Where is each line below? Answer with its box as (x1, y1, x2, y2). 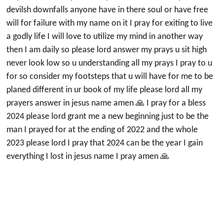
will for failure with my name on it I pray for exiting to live (6, 19, 213, 28)
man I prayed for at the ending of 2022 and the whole (6, 125, 198, 135)
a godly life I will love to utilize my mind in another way (6, 32, 203, 41)
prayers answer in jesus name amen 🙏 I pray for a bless (6, 99, 206, 108)
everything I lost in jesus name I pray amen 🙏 (6, 152, 170, 161)
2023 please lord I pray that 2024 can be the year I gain (6, 139, 203, 148)
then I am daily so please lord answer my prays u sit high (6, 45, 207, 55)
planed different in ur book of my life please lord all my (6, 85, 203, 95)
